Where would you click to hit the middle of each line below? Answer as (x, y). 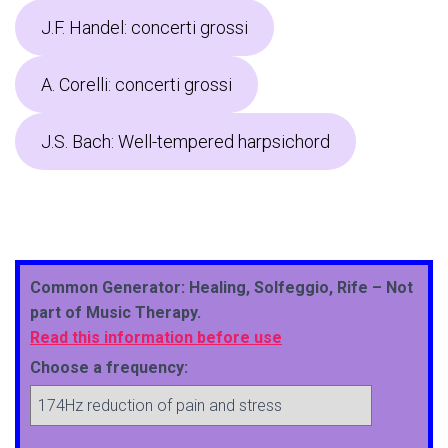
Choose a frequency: (109, 367)
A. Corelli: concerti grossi (136, 84)
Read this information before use (156, 337)
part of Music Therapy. (115, 312)
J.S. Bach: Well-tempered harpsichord (185, 141)
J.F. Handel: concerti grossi (144, 27)
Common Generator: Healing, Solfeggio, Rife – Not (221, 287)
